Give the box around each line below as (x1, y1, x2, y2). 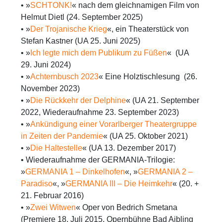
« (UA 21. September (126, 96, 199, 105)
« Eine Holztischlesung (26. (99, 72, 197, 81)
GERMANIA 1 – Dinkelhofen (25, 167, 125, 176)
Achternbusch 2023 (30, 72, 99, 81)
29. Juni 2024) (21, 60, 71, 69)
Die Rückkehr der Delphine (30, 96, 126, 105)
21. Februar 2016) (21, 191, 84, 200)
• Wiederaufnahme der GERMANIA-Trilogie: (21, 155, 175, 164)
